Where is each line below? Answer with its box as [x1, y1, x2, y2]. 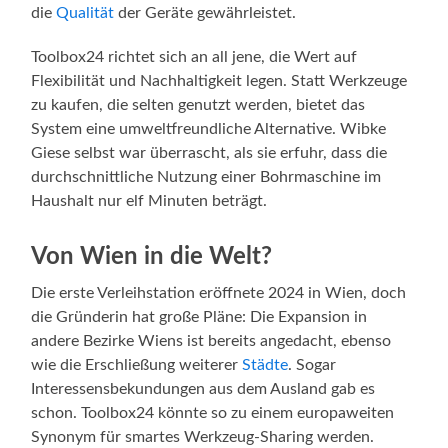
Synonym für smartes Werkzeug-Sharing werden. [31, 429, 375, 446]
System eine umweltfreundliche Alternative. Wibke [31, 121, 387, 138]
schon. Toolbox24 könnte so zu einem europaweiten [31, 405, 395, 422]
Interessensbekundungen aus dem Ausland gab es [31, 381, 376, 398]
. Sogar [288, 357, 337, 374]
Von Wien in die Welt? [31, 245, 273, 270]
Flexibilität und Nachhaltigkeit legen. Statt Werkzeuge [31, 73, 408, 90]
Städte [242, 357, 289, 374]
